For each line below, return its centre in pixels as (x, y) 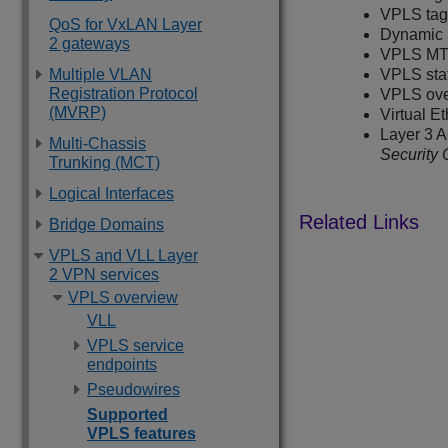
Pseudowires (133, 389)
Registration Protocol (123, 93)
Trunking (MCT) (104, 162)
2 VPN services (104, 274)
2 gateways (89, 43)
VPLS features (141, 433)
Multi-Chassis (97, 143)
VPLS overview (123, 297)
